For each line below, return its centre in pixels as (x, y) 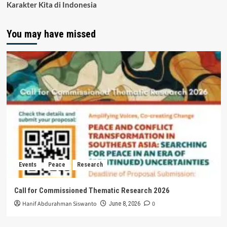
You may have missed (51, 34)
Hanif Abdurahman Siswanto (59, 204)
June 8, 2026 (124, 204)
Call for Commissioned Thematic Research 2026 (92, 191)
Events (27, 165)
